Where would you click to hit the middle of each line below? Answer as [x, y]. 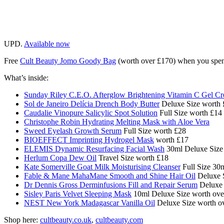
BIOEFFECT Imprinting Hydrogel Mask [89, 139]
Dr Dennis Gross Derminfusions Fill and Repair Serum [111, 184]
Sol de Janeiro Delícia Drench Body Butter [92, 103]
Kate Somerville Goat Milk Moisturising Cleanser [102, 166]
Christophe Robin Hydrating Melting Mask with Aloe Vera [117, 121]
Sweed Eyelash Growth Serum [73, 130]
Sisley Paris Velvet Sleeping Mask [78, 193]
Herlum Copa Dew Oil [60, 157]
